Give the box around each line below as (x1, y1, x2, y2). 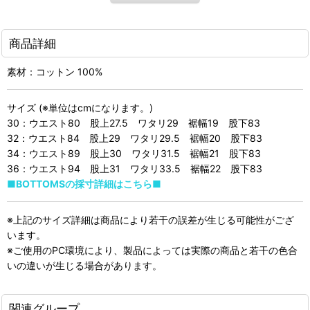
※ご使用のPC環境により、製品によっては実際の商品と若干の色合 (7, 244, 298, 256)
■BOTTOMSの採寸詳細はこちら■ (7, 177, 161, 190)
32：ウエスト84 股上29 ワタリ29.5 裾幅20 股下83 (7, 131, 262, 144)
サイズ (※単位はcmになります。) (7, 101, 153, 113)
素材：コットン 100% (7, 65, 102, 77)
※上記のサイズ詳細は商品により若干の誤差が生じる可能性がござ (7, 213, 294, 226)
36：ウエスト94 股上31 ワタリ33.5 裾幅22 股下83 (7, 162, 262, 174)
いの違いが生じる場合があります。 (7, 259, 162, 271)
